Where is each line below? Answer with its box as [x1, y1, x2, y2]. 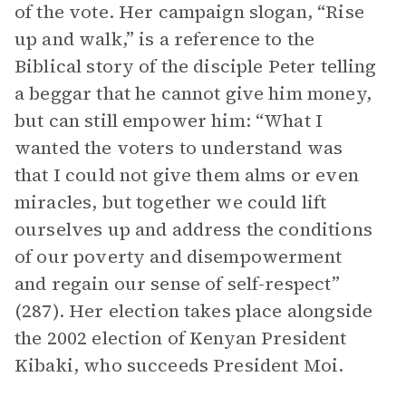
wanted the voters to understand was [14, 135, 343, 160]
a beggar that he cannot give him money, [14, 81, 372, 106]
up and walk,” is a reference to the [14, 26, 315, 52]
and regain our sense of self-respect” [14, 271, 341, 296]
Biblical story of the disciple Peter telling [14, 53, 377, 79]
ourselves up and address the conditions [14, 217, 372, 242]
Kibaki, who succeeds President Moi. [14, 353, 349, 378]
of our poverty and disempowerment [14, 244, 342, 269]
